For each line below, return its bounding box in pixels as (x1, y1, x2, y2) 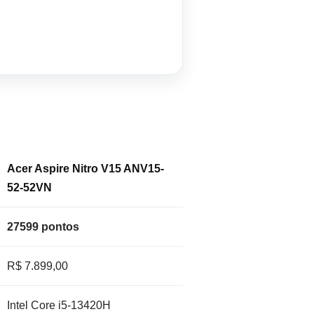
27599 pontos (6, 221, 79, 233)
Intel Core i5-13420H (6, 299, 111, 312)
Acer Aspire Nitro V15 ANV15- (6, 163, 164, 175)
